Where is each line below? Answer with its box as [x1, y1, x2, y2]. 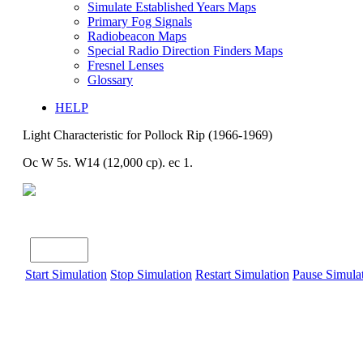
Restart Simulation [195, 267, 289, 282]
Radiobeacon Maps [88, 29, 186, 44]
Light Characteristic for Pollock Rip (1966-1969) [23, 128, 272, 143]
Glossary [88, 73, 133, 88]
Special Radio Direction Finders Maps [88, 44, 283, 58]
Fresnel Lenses [88, 58, 164, 73]
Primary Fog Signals [88, 15, 192, 29]
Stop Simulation [110, 267, 192, 282]
